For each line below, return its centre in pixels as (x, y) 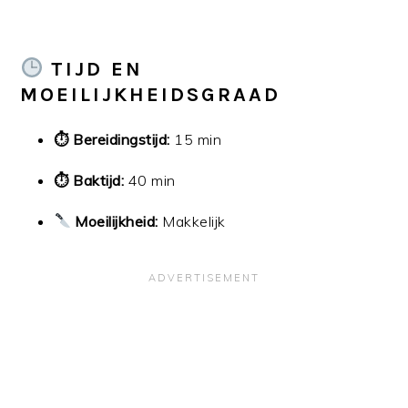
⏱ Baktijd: (89, 180)
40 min (150, 180)
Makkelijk (192, 221)
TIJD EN (97, 69)
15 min (196, 139)
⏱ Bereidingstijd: (112, 139)
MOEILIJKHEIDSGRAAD (151, 94)
